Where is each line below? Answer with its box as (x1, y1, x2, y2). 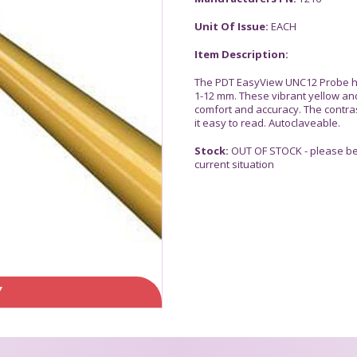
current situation (194, 156, 274, 171)
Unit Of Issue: (194, 18, 271, 33)
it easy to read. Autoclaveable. (194, 115, 340, 130)
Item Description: (194, 46, 288, 61)
